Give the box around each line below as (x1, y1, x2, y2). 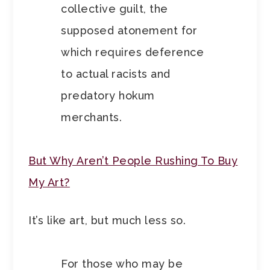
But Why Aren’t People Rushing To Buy (28, 154, 238, 168)
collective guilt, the (61, 2, 168, 16)
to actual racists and (61, 67, 171, 81)
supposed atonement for (61, 24, 198, 37)
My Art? (28, 176, 70, 189)
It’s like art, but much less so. (28, 214, 186, 227)
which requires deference (61, 46, 204, 59)
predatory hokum (61, 89, 155, 102)
